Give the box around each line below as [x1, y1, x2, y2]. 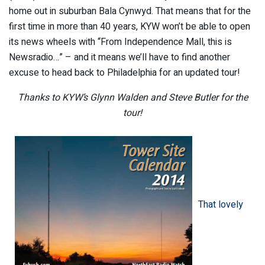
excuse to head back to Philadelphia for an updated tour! [9, 65, 240, 80]
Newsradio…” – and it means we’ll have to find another [9, 50, 230, 64]
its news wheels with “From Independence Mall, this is [9, 34, 232, 49]
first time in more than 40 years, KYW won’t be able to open [9, 19, 250, 34]
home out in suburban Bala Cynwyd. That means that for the [9, 4, 251, 18]
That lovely [198, 197, 243, 212]
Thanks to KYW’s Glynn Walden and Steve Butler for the [17, 90, 248, 105]
